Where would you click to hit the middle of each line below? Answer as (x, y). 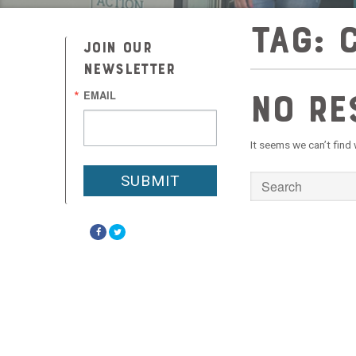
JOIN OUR (118, 47)
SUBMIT (150, 181)
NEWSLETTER (130, 69)
